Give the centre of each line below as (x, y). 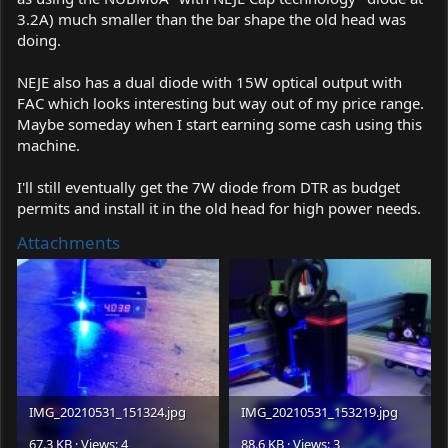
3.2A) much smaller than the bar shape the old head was (211, 19)
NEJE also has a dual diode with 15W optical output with (209, 82)
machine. (48, 145)
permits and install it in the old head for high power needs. (219, 208)
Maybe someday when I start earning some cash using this (219, 124)
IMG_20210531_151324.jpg (107, 412)
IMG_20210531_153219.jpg (319, 412)
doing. (39, 40)
